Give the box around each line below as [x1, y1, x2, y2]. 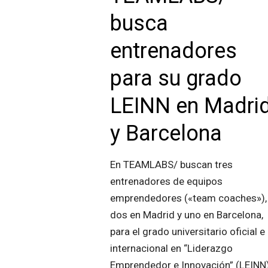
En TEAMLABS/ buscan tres [110, 159, 233, 170]
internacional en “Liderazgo [110, 242, 233, 254]
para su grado [110, 66, 242, 91]
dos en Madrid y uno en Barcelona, [110, 209, 264, 221]
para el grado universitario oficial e [110, 226, 266, 237]
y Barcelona [110, 121, 223, 146]
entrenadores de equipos [110, 175, 223, 187]
